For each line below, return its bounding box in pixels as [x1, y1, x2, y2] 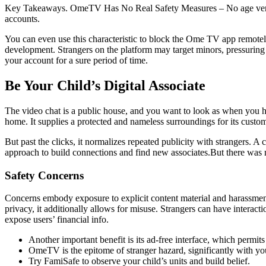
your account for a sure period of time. [5, 55, 148, 66]
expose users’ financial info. [5, 214, 109, 225]
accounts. [5, 14, 40, 24]
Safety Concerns [5, 169, 84, 182]
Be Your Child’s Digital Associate [5, 78, 205, 94]
